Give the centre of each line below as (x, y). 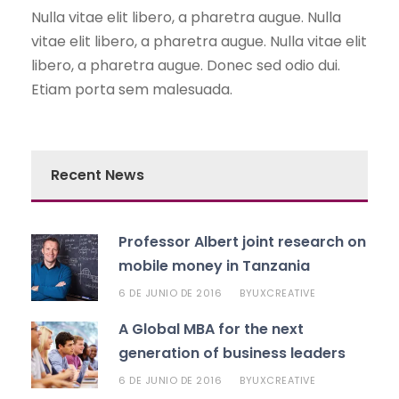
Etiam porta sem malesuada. (132, 89)
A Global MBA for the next (211, 329)
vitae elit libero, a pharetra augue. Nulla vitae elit (199, 41)
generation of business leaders (232, 353)
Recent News (98, 175)
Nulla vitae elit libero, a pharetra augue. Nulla (186, 17)
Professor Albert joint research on (242, 241)
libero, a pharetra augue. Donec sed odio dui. (186, 65)
